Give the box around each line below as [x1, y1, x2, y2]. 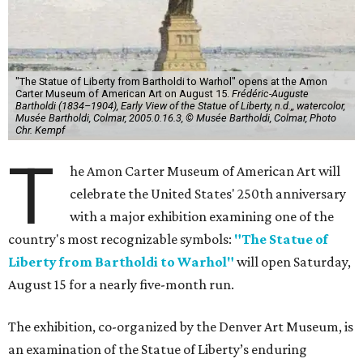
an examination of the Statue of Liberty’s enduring [8, 340, 307, 357]
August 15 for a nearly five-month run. [8, 275, 234, 293]
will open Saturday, [234, 253, 351, 270]
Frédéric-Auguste [231, 87, 309, 100]
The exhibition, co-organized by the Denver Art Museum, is [8, 318, 353, 335]
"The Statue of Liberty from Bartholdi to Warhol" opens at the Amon [15, 75, 327, 88]
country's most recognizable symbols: [8, 230, 234, 247]
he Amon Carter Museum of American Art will [70, 162, 341, 179]
